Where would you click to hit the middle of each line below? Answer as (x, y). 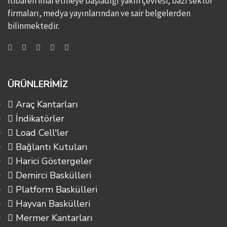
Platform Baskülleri (55, 189)
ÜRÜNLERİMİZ (38, 84)
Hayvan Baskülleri (52, 203)
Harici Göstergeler (53, 161)
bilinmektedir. (33, 26)
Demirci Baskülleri (52, 175)
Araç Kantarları (45, 104)
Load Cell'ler (41, 133)
